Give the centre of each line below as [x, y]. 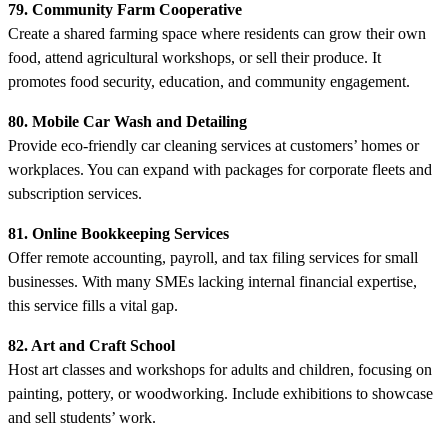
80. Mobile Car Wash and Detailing [127, 121]
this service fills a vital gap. [93, 305]
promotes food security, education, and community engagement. [209, 81]
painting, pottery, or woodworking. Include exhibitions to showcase [220, 393]
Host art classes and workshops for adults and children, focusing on [220, 369]
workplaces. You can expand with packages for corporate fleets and [220, 169]
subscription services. [75, 193]
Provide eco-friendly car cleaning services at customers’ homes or [213, 145]
